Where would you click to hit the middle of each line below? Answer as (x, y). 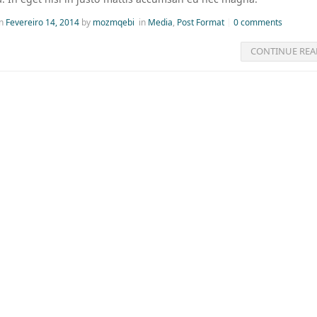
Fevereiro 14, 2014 (43, 22)
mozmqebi (114, 22)
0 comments (258, 22)
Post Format (201, 22)
